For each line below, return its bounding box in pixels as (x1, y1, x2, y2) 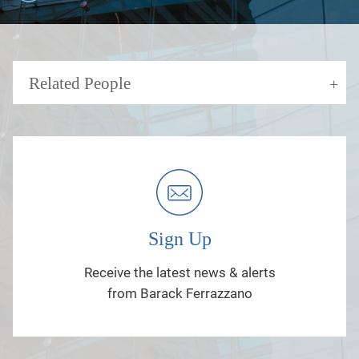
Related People (29, 73, 131, 93)
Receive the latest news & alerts (83, 264, 276, 280)
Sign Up (147, 228, 212, 249)
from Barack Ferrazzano (107, 284, 252, 301)
